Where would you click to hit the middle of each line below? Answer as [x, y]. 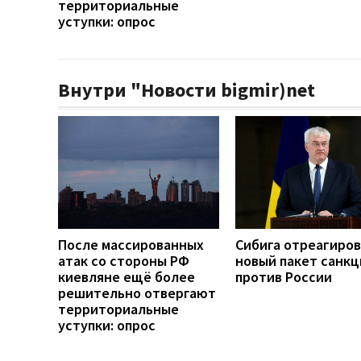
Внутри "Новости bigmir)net [187, 89]
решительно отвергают [137, 293]
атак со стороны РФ [124, 260]
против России [284, 276]
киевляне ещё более [127, 276]
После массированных [131, 244]
